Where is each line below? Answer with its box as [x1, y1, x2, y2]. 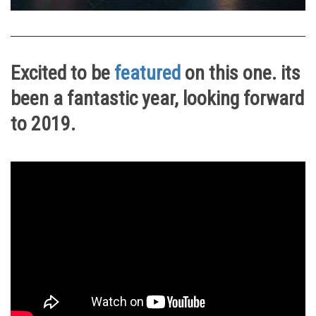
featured [114, 61, 181, 85]
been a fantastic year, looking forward [11, 87, 304, 111]
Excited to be [11, 61, 114, 85]
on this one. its [181, 61, 300, 85]
